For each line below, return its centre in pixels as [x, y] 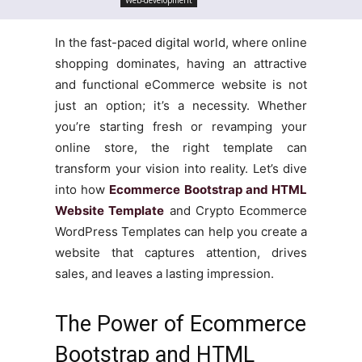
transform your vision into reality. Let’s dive [181, 168]
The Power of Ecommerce [181, 324]
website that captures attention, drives [181, 252]
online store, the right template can [181, 147]
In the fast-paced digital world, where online [181, 42]
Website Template [110, 210]
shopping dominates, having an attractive [181, 63]
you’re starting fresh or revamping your [181, 126]
